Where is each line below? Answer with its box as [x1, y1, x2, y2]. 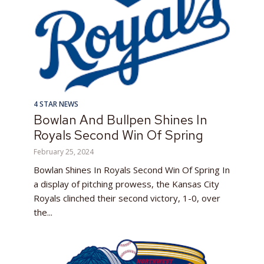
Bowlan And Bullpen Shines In [34, 111, 207, 129]
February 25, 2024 [34, 147, 94, 157]
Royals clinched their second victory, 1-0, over [34, 192, 220, 204]
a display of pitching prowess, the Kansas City [34, 178, 219, 190]
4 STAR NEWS [34, 99, 78, 110]
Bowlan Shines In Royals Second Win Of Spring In [34, 164, 230, 176]
